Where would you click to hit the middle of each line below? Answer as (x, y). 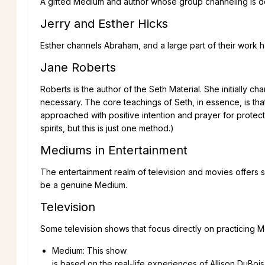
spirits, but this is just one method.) (107, 128)
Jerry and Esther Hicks (104, 23)
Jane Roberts (78, 67)
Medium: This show (89, 250)
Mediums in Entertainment (114, 150)
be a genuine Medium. (84, 185)
